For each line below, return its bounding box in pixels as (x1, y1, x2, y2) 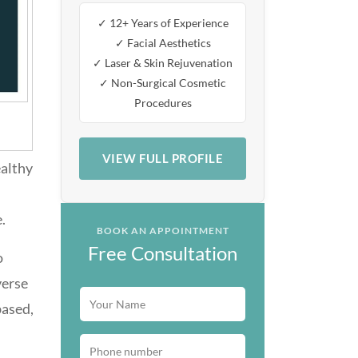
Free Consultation (88, 241, 237, 265)
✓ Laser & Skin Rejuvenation (93, 56, 233, 70)
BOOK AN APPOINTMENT (96, 225, 229, 237)
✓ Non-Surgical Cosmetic (99, 76, 226, 89)
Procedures (133, 96, 192, 109)
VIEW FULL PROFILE (101, 151, 224, 165)
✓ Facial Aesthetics (114, 36, 211, 50)
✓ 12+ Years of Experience (97, 16, 229, 30)
